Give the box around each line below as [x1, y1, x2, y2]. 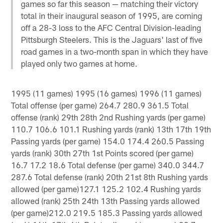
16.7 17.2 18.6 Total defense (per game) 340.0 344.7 [11, 159, 205, 170]
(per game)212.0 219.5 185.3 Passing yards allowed [11, 207, 203, 218]
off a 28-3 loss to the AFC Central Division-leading [21, 22, 202, 32]
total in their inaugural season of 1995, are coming [21, 10, 203, 20]
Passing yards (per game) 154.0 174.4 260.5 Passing [11, 135, 205, 146]
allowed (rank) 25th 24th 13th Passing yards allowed [11, 195, 200, 206]
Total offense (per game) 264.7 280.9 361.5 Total [11, 100, 189, 110]
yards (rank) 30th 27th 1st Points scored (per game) [11, 147, 194, 158]
